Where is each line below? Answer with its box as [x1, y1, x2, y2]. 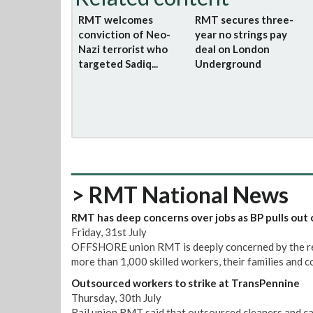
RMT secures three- [195, 13, 294, 26]
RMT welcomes [78, 13, 153, 26]
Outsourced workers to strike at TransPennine [71, 277, 300, 289]
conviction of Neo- [78, 28, 170, 41]
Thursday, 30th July [71, 291, 161, 304]
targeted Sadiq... [78, 57, 158, 70]
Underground [195, 57, 262, 70]
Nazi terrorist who [78, 43, 168, 55]
